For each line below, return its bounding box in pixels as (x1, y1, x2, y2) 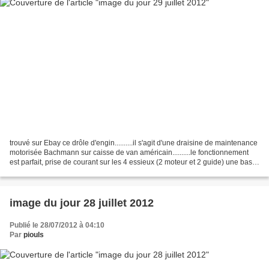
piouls (23, 231, 44, 240)
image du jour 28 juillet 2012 (10, 197, 154, 210)
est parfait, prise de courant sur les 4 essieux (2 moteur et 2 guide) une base (10, 158, 256, 167)
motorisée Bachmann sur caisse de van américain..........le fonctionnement (10, 148, 249, 157)
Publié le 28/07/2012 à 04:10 (10, 221, 104, 230)
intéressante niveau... (10, 168, 79, 177)
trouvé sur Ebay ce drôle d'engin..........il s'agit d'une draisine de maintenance (10, 139, 258, 148)
